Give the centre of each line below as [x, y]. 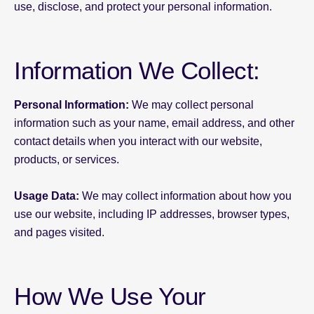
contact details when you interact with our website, [138, 141]
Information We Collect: [137, 70]
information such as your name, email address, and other [154, 123]
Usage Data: [47, 196]
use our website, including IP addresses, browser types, [152, 214]
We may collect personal [191, 105]
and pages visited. [59, 232]
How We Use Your [110, 296]
